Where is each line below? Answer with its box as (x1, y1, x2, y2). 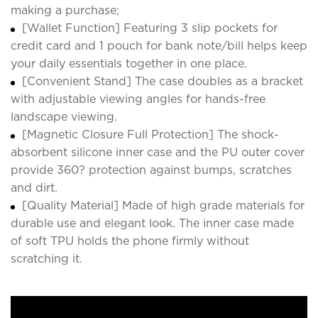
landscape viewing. (11, 109, 117, 124)
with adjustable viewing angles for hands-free (11, 92, 265, 106)
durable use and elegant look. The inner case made (11, 216, 294, 230)
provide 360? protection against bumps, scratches (11, 163, 292, 177)
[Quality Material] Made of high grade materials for (22, 198, 305, 212)
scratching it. (11, 251, 82, 265)
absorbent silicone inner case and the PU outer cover (11, 145, 305, 159)
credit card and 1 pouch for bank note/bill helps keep (11, 38, 307, 53)
